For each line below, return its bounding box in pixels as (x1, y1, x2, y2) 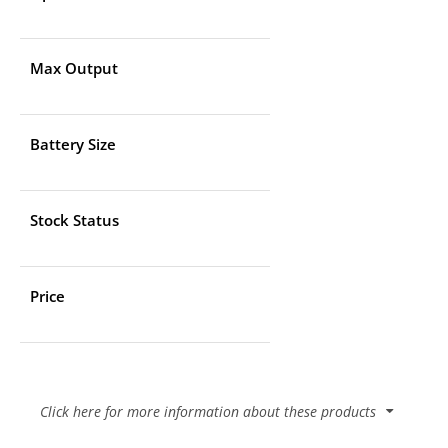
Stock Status (30, 210, 119, 231)
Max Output (30, 58, 118, 79)
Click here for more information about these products (40, 402, 376, 421)
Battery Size (30, 134, 116, 155)
